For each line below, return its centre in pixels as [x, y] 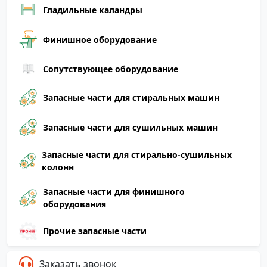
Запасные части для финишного [114, 191]
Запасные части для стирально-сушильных [136, 154]
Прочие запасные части [95, 231]
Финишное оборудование [100, 39]
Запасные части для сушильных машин [130, 128]
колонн [58, 167]
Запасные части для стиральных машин [131, 98]
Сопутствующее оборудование [111, 69]
